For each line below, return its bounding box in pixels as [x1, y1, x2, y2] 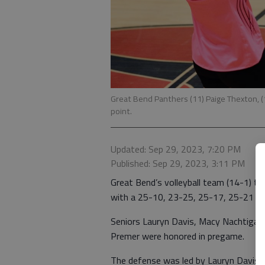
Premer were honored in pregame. [111, 228, 244, 243]
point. [111, 104, 132, 118]
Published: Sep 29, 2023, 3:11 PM [111, 156, 245, 170]
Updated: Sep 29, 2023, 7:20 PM [111, 141, 241, 156]
